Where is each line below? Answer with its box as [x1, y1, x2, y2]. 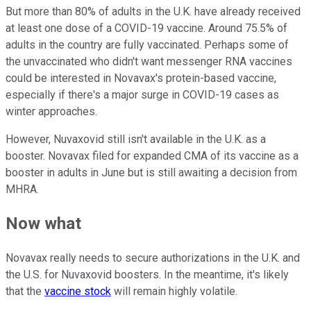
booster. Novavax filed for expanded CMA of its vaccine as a [6, 149, 299, 162]
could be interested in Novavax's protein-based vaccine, [6, 71, 276, 85]
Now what [6, 214, 81, 234]
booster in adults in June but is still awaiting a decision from [6, 165, 297, 179]
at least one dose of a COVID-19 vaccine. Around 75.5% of [6, 21, 287, 35]
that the [6, 285, 44, 299]
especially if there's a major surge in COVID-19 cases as [6, 87, 279, 101]
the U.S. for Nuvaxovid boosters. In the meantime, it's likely [6, 268, 289, 282]
